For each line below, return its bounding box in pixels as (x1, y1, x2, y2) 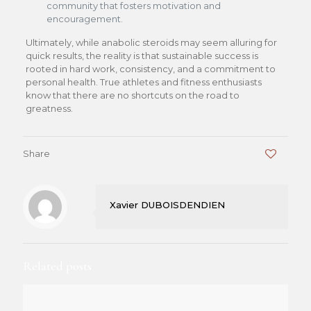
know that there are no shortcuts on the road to (25, 90, 239, 101)
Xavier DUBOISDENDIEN (110, 199, 225, 210)
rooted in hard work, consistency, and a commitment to (25, 63, 276, 74)
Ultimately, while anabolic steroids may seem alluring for (25, 37, 277, 48)
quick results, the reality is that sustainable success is (25, 50, 258, 61)
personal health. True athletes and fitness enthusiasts (25, 76, 262, 87)
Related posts (23, 258, 92, 274)
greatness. (25, 103, 73, 114)
